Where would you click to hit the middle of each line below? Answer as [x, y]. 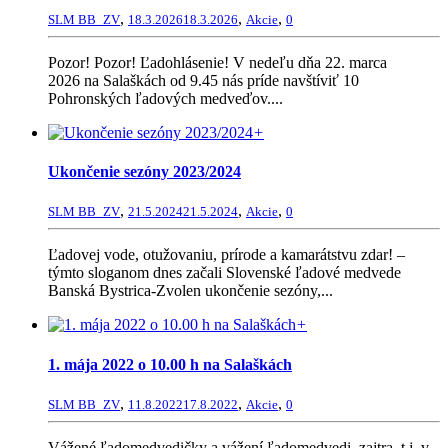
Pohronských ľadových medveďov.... [165, 98]
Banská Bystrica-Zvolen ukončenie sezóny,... [190, 291]
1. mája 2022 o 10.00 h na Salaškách [170, 364]
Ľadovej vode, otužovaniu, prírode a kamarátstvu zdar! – [226, 255]
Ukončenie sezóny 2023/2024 [144, 172]
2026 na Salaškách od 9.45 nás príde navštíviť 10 [203, 80]
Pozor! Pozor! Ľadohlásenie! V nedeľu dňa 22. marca [217, 62]
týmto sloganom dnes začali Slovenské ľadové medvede [224, 273]
